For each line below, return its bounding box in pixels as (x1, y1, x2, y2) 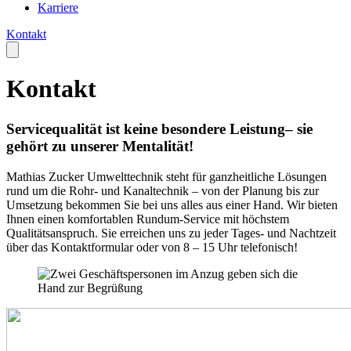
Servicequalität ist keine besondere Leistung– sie (6, 120, 313, 137)
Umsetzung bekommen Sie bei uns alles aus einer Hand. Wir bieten (6, 197, 338, 212)
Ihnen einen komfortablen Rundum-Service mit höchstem (6, 212, 289, 226)
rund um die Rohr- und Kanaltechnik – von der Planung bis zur (6, 183, 319, 197)
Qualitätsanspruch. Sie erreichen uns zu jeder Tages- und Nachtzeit (6, 226, 336, 240)
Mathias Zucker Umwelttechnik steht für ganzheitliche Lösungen (6, 169, 327, 183)
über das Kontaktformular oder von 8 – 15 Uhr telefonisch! (6, 240, 298, 254)
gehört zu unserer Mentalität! (6, 137, 194, 154)
